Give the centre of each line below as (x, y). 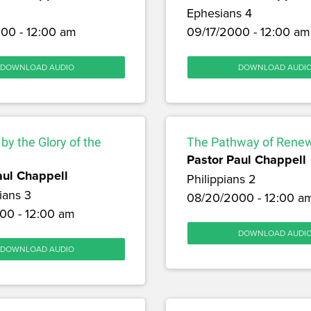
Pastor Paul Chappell (246, 160)
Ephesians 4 (219, 13)
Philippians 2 (221, 179)
